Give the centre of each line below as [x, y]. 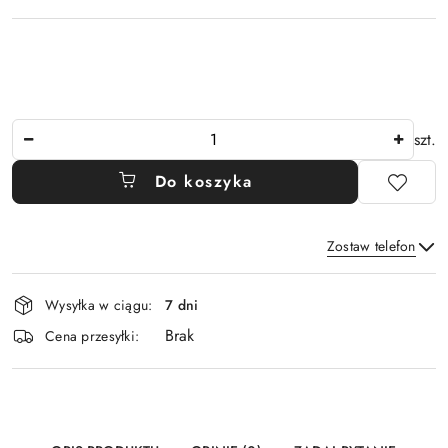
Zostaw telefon [371, 246]
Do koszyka [203, 182]
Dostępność [70, 286]
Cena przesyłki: [92, 335]
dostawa [53, 342]
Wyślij [224, 336]
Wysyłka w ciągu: [99, 304]
